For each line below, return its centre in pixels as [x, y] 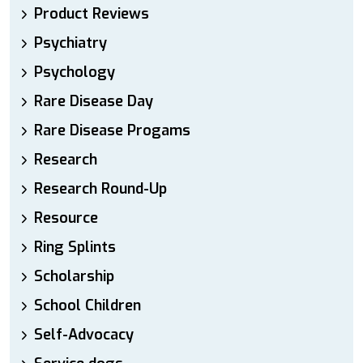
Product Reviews [92, 14]
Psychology [75, 72]
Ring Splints [75, 247]
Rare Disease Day [94, 101]
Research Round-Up [100, 189]
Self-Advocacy [84, 335]
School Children [88, 305]
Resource [66, 218]
